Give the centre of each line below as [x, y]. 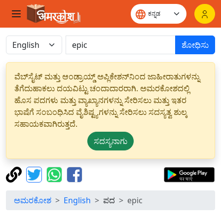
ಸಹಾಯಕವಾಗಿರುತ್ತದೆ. [46, 124]
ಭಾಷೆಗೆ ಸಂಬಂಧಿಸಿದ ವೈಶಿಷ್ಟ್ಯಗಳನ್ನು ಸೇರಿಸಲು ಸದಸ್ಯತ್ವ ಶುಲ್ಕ [101, 112]
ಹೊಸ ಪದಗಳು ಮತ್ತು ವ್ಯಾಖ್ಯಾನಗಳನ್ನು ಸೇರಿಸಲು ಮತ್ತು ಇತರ [100, 100]
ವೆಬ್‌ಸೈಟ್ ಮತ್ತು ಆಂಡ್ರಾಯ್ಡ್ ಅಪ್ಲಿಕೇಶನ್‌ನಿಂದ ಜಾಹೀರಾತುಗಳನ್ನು [107, 76]
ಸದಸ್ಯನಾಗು [110, 141]
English [77, 200]
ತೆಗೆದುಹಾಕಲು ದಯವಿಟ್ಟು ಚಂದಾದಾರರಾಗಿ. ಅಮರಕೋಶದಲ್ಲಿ [102, 88]
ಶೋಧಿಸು [195, 45]
